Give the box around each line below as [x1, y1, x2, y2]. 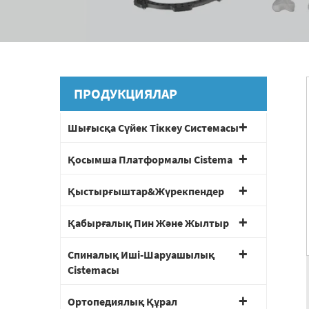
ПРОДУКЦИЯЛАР [74, 85, 177, 103]
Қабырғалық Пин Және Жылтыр [68, 216, 229, 230]
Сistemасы [68, 263, 119, 277]
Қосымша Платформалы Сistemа [68, 152, 232, 167]
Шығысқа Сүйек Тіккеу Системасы [68, 121, 239, 135]
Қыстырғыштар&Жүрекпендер [68, 184, 224, 199]
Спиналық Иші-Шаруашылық [68, 248, 215, 262]
